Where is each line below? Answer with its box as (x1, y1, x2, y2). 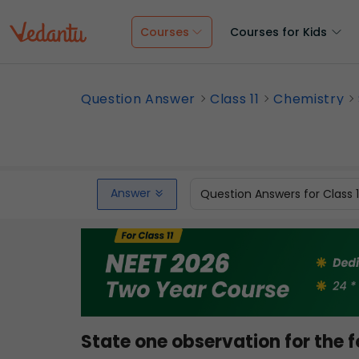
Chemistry (273, 90, 345, 108)
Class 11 (210, 90, 260, 108)
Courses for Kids (230, 24, 327, 40)
